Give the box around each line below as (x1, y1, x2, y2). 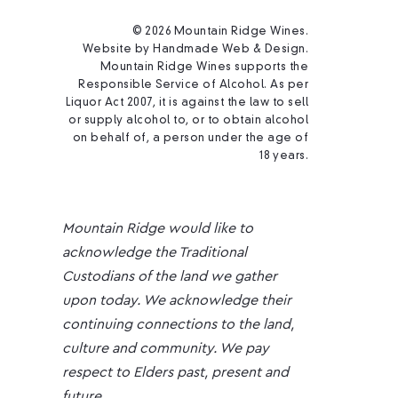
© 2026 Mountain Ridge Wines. (132, 27, 309, 38)
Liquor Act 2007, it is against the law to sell (66, 98, 309, 109)
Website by (82, 44, 154, 56)
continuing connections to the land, (62, 317, 295, 332)
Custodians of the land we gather (62, 269, 278, 284)
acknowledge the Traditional (62, 245, 248, 260)
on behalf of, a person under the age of (72, 133, 309, 145)
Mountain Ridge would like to (62, 221, 254, 236)
